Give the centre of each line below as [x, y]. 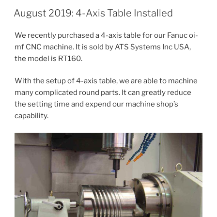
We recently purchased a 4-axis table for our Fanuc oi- [106, 35]
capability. [31, 116]
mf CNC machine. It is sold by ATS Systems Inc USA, [103, 47]
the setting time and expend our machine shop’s [96, 104]
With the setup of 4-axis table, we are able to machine [106, 81]
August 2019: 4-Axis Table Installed [93, 13]
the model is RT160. [48, 58]
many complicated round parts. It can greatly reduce [103, 93]
